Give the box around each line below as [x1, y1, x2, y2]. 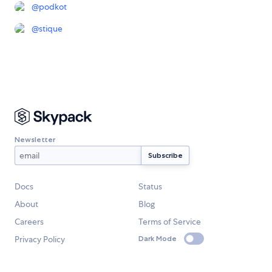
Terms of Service [138, 216, 201, 227]
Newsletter [15, 134, 55, 144]
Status [138, 181, 162, 192]
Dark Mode [138, 234, 177, 243]
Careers [15, 216, 44, 227]
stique [39, 22, 63, 34]
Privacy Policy [15, 234, 65, 245]
